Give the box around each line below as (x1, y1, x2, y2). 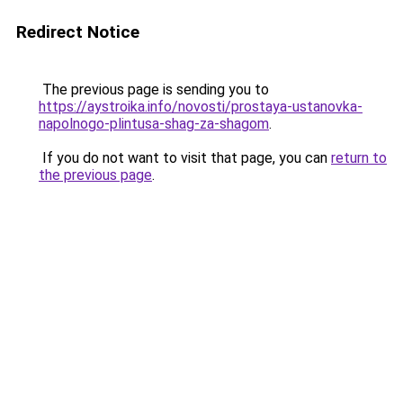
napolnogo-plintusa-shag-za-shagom (39, 115, 269, 132)
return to (331, 149, 387, 166)
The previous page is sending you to (39, 81, 269, 98)
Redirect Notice (16, 22, 139, 42)
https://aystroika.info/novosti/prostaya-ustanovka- (39, 98, 363, 115)
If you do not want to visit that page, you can (39, 149, 331, 166)
